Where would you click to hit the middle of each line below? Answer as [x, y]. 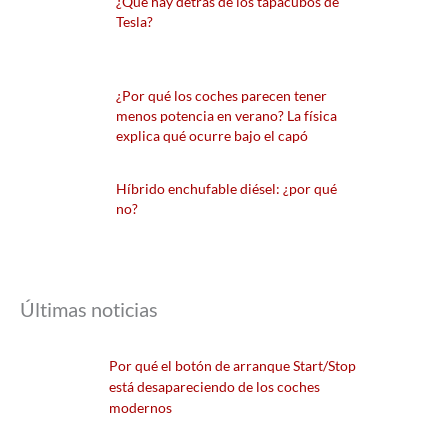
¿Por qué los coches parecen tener [221, 95]
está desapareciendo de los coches [214, 387]
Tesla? [134, 21]
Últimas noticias [89, 309]
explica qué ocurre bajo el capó [211, 135]
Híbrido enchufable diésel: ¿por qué [226, 189]
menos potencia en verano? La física [226, 115]
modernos [140, 408]
